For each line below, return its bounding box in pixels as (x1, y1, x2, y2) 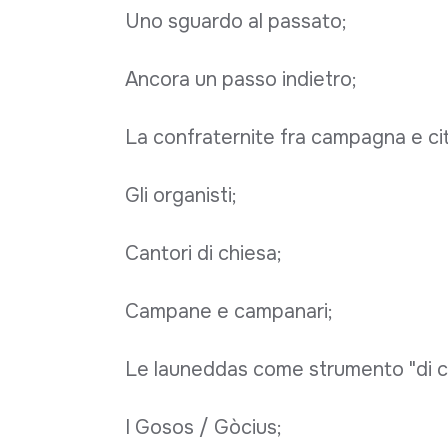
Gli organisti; (124, 182, 237, 208)
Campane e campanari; (124, 298, 333, 324)
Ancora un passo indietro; (124, 66, 357, 92)
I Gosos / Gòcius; (124, 414, 282, 440)
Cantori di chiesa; (124, 240, 282, 266)
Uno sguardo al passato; (124, 8, 347, 34)
